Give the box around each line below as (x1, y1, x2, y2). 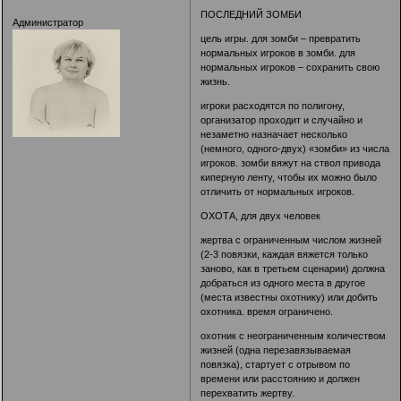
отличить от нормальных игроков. (200, 186, 355, 198)
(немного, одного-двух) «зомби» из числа (200, 143, 390, 155)
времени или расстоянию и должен (200, 373, 361, 385)
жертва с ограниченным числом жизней (200, 235, 382, 246)
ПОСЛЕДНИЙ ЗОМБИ (200, 9, 303, 21)
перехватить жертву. (200, 388, 295, 399)
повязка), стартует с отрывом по (200, 359, 351, 371)
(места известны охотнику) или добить (200, 292, 379, 303)
